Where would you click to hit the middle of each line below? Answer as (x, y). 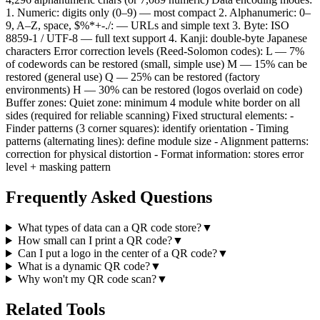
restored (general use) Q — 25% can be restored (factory (133, 77)
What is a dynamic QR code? (84, 266)
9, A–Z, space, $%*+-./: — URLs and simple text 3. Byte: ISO (147, 26)
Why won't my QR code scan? (87, 279)
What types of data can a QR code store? (109, 228)
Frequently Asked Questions (109, 197)
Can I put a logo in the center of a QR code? (117, 254)
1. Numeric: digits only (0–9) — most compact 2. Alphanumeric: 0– (158, 13)
